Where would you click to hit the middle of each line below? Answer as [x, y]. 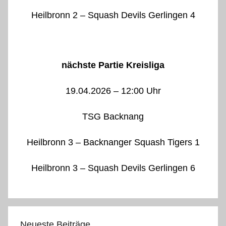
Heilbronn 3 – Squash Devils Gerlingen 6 [113, 168]
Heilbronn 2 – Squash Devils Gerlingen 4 [113, 15]
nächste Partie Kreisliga [113, 65]
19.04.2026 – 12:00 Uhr [113, 91]
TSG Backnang [113, 117]
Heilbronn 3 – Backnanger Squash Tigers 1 [113, 143]
